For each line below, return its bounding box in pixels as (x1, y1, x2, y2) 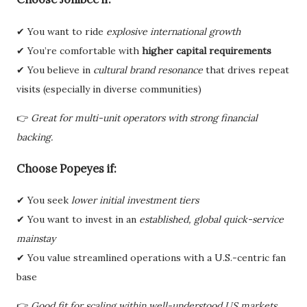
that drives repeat (203, 63, 289, 76)
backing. (16, 130, 53, 143)
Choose (16, 162, 60, 175)
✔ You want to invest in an (16, 213, 139, 226)
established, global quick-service (139, 213, 284, 226)
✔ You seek (16, 194, 71, 207)
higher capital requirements (142, 44, 271, 57)
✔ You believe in (16, 63, 93, 76)
